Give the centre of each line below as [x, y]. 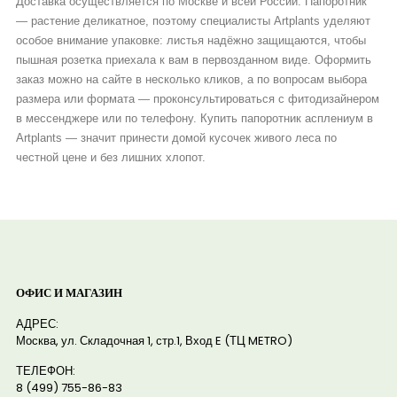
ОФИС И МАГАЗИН [69, 292]
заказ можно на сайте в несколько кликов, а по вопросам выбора [191, 79]
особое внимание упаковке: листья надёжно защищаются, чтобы [191, 40]
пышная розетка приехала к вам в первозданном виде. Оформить [193, 59]
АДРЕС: [37, 323]
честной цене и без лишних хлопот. [110, 157]
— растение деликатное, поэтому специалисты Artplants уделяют [193, 20]
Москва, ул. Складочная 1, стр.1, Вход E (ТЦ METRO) [154, 340]
